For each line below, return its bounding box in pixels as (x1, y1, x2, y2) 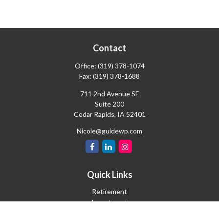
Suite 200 (95, 100, 124, 108)
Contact (93, 43, 126, 53)
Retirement (92, 187, 127, 196)
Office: (74, 62, 98, 70)
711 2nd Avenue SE (80, 89, 139, 98)
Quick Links (87, 169, 132, 180)
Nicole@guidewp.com (77, 127, 142, 135)
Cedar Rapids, (73, 110, 116, 118)
